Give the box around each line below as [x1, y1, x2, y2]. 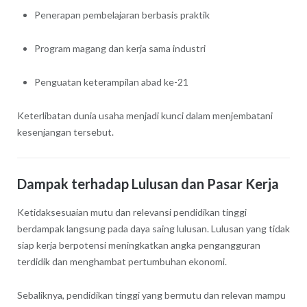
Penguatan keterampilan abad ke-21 [34, 75, 188, 88]
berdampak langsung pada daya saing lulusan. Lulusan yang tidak [16, 222, 290, 234]
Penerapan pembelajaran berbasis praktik [34, 9, 210, 21]
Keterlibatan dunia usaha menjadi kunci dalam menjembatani [16, 109, 273, 121]
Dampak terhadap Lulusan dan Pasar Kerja [16, 175, 279, 192]
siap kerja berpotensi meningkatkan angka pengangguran [16, 238, 260, 251]
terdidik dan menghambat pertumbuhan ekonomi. [16, 255, 227, 267]
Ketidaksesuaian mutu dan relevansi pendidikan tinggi [16, 206, 247, 218]
